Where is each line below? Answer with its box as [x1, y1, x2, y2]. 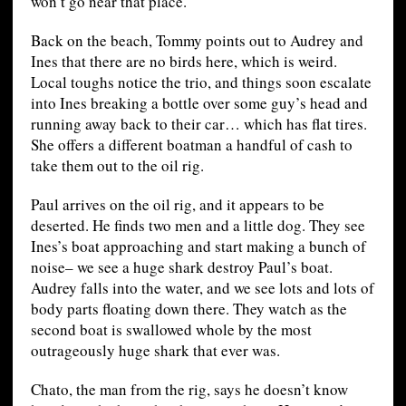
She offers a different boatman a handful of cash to [30, 134, 353, 156]
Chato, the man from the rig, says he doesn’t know [30, 379, 348, 401]
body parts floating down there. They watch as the [30, 298, 347, 320]
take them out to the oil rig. [30, 155, 204, 177]
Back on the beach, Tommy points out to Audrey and [30, 30, 363, 52]
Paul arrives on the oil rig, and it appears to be [30, 194, 324, 216]
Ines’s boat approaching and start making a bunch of [30, 236, 366, 257]
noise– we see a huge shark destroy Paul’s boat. [30, 256, 333, 278]
